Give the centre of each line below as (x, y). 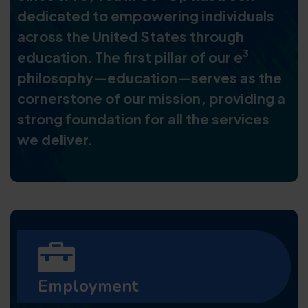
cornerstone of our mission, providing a (151, 98)
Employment (88, 286)
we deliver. (55, 139)
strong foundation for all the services (143, 118)
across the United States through (131, 36)
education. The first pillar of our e (130, 56)
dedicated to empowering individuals (146, 15)
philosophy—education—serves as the (150, 77)
